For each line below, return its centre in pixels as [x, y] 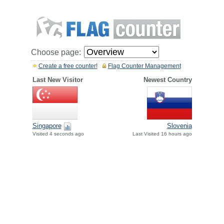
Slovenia [179, 126]
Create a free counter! [68, 66]
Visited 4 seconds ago [58, 134]
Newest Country [167, 80]
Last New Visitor [57, 80]
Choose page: [56, 52]
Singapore [47, 126]
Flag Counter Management [144, 66]
